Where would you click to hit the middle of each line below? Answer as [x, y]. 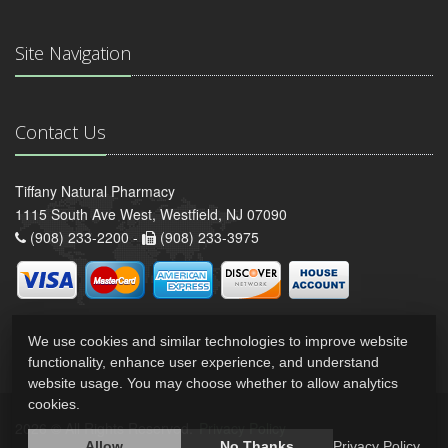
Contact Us [60, 132]
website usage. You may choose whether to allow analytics [213, 383]
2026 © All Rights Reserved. [106, 428]
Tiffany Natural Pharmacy [95, 191]
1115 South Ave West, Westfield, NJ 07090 [151, 214]
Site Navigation [73, 53]
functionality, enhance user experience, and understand [203, 362]
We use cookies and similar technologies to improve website [218, 341]
